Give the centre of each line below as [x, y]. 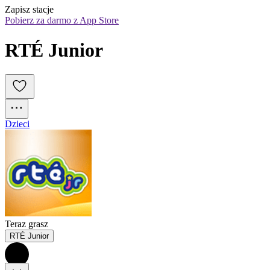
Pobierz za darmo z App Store [62, 20]
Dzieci [17, 124]
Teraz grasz [27, 224]
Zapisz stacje [29, 10]
